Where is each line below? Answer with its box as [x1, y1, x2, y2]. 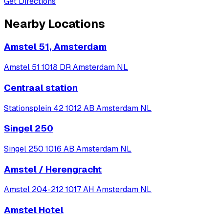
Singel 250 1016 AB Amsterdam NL [4, 144, 131, 154]
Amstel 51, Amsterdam [4, 41, 107, 53]
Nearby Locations [4, 16, 105, 31]
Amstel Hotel [4, 204, 64, 217]
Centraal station [4, 81, 78, 94]
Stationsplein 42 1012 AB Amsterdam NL [4, 103, 152, 113]
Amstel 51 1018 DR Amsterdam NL [4, 62, 128, 73]
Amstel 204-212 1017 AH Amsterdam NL [4, 184, 152, 195]
